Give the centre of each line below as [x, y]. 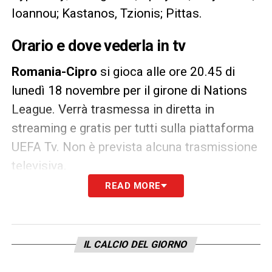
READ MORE [133, 185]
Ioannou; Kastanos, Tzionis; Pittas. [107, 13]
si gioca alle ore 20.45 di [167, 71]
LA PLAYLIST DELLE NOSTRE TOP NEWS [126, 202]
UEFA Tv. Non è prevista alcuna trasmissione [134, 147]
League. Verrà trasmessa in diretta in [113, 109]
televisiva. [39, 165]
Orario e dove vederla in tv [98, 45]
